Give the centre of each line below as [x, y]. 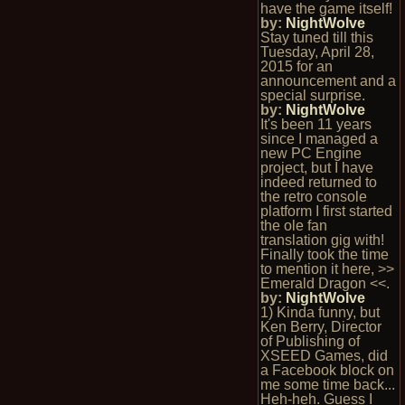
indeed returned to [318, 182]
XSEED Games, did [324, 356]
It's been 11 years [316, 124]
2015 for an [296, 66]
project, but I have [316, 168]
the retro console [313, 197]
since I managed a [319, 139]
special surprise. [312, 95]
